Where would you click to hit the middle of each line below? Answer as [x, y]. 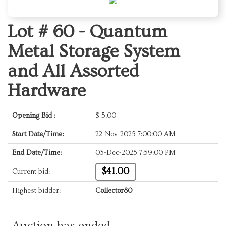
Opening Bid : [34, 116]
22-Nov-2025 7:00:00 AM [135, 134]
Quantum [128, 32]
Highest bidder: [36, 191]
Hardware [47, 91]
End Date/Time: [37, 153]
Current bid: [31, 172]
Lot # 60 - [48, 32]
